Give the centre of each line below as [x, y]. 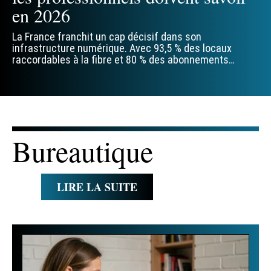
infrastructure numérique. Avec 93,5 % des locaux [122, 48]
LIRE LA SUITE [97, 187]
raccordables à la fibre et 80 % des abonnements [120, 60]
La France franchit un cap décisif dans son [107, 37]
